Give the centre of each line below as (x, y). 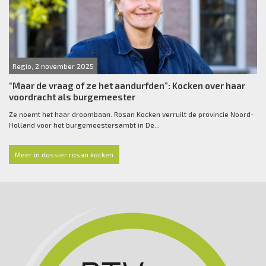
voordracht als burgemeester (72, 97)
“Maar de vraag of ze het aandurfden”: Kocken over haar (127, 86)
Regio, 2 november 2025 (53, 66)
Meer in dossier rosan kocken (64, 155)
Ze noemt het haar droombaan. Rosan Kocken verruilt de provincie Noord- (131, 114)
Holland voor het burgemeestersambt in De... (84, 125)
